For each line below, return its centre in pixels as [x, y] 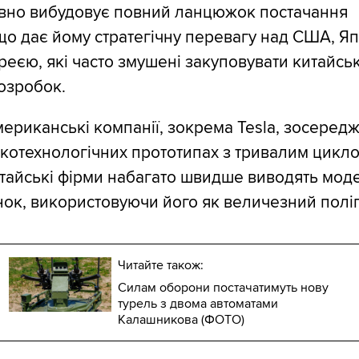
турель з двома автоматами [198, 304]
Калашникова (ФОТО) [181, 320]
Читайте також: [160, 266]
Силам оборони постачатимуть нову [223, 288]
